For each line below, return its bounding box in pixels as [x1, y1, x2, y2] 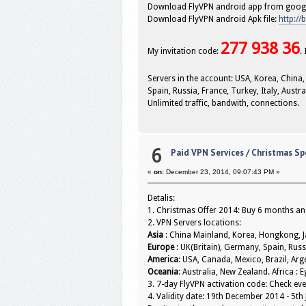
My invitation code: [148, 46, 221, 57]
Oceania [148, 267, 179, 277]
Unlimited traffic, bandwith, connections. [148, 98, 300, 109]
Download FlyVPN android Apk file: [148, 14, 279, 25]
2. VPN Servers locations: [148, 218, 242, 228]
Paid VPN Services [170, 147, 244, 159]
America [148, 255, 179, 265]
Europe [148, 242, 175, 253]
